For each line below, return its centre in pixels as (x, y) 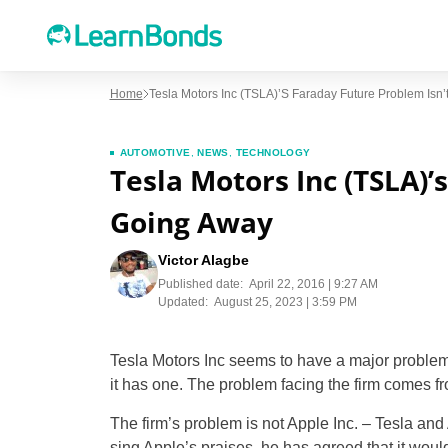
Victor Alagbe (203, 260)
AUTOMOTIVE (155, 152)
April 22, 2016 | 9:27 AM (313, 284)
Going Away (191, 222)
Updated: (182, 302)
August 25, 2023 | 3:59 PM (285, 302)
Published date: (200, 284)
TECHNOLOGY (273, 152)
